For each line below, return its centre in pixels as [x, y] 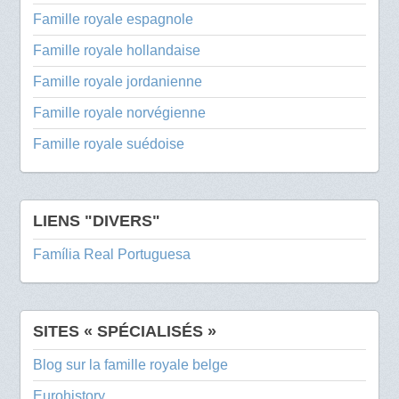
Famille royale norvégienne [120, 112]
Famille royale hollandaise [117, 50]
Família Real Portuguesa [112, 254]
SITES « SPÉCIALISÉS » [125, 331]
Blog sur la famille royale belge [131, 364]
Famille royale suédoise [109, 143]
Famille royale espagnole [114, 19]
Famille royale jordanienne [118, 81]
